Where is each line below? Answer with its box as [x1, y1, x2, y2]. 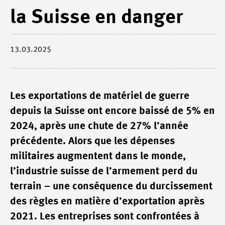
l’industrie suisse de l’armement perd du [10, 166, 197, 177]
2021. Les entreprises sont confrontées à [10, 211, 199, 222]
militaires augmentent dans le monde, [10, 151, 186, 162]
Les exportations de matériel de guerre [10, 91, 189, 101]
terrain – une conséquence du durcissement [10, 181, 212, 192]
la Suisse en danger [10, 8, 183, 28]
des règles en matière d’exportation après [10, 196, 204, 207]
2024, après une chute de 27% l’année [10, 121, 188, 132]
